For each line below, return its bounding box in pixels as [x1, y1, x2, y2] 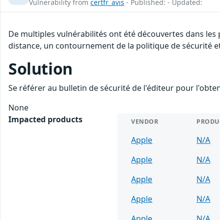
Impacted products [8, 113, 82, 125]
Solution [8, 57, 73, 79]
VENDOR [131, 117, 159, 126]
